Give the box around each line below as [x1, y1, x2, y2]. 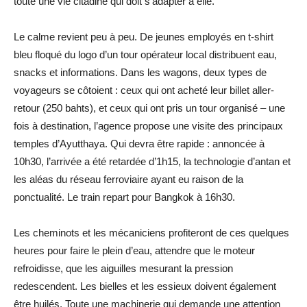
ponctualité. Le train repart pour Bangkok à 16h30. [14, 191, 235, 203]
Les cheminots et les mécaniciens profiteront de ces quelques [14, 226, 289, 238]
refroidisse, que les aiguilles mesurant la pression [14, 262, 233, 274]
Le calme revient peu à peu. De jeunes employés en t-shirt [14, 30, 273, 42]
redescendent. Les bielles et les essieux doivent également [14, 280, 276, 292]
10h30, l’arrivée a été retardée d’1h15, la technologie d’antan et [14, 155, 291, 167]
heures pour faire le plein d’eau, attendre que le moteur [14, 244, 255, 256]
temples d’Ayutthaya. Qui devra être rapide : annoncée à [14, 137, 265, 149]
